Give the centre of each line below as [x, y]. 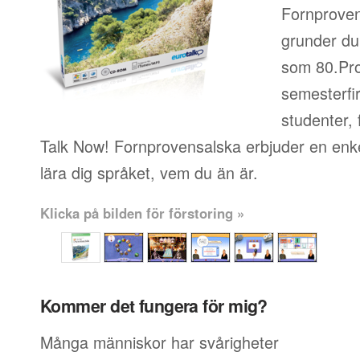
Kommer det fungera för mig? [154, 306]
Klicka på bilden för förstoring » [142, 213]
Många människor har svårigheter [160, 342]
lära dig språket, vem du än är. [149, 172]
